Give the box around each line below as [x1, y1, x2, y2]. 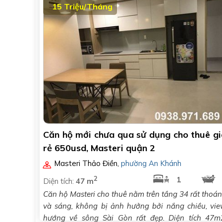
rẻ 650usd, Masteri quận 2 [43, 142, 155, 154]
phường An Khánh [121, 159, 182, 168]
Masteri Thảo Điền [54, 159, 118, 168]
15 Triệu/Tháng [52, 1, 112, 11]
